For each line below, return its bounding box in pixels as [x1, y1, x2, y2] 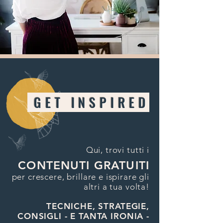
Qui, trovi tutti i [86, 145, 149, 155]
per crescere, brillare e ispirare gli [11, 172, 149, 182]
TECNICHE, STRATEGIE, [46, 201, 149, 211]
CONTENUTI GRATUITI [18, 158, 149, 172]
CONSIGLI [17, 211, 65, 221]
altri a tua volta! [83, 182, 149, 192]
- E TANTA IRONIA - [64, 211, 149, 221]
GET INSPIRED [27, 93, 149, 112]
